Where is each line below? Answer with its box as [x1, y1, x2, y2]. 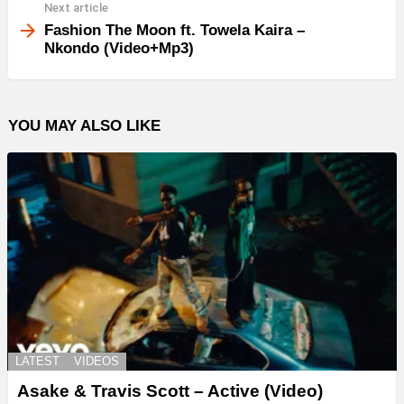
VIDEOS [74, 354, 119, 369]
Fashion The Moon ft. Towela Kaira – [44, 21, 305, 39]
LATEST [15, 354, 60, 369]
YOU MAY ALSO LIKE [8, 116, 161, 134]
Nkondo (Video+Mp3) [44, 39, 194, 57]
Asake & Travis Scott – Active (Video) [17, 381, 323, 401]
